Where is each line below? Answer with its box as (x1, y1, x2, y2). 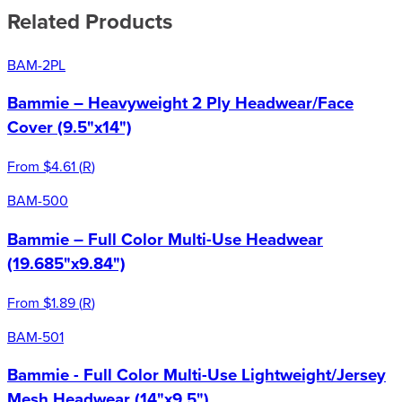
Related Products (7, 4, 172, 37)
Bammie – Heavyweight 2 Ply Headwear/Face (7, 91, 354, 116)
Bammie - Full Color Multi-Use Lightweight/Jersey (7, 363, 386, 388)
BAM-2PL (7, 54, 66, 74)
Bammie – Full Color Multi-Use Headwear (7, 226, 323, 251)
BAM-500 (7, 190, 68, 211)
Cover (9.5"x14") (7, 115, 132, 140)
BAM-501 (7, 326, 64, 346)
